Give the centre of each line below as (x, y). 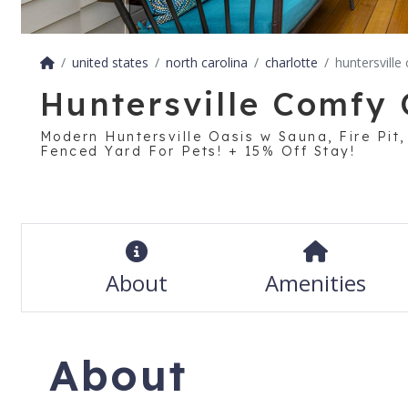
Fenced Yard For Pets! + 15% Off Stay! (197, 152)
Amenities (315, 283)
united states (110, 63)
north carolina (206, 63)
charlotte (291, 63)
